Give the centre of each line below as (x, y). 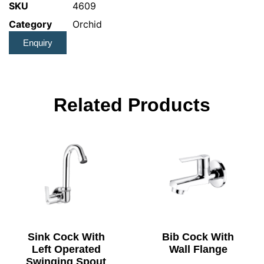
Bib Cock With (198, 237)
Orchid (87, 24)
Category (30, 24)
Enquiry (38, 43)
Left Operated (66, 249)
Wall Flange (198, 249)
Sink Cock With (66, 237)
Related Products (132, 105)
